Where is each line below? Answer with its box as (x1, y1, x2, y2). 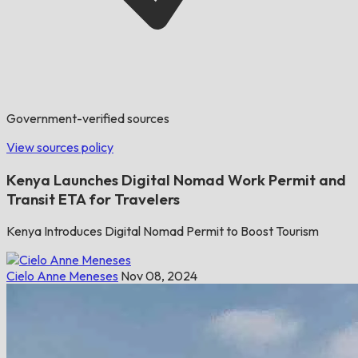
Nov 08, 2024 (121, 268, 197, 284)
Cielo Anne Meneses (6, 268, 118, 284)
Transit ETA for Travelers (6, 189, 180, 209)
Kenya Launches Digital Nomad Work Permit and (6, 169, 346, 189)
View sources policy (6, 139, 113, 155)
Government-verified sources (6, 110, 169, 126)
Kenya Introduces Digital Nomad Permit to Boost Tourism (6, 223, 319, 240)
